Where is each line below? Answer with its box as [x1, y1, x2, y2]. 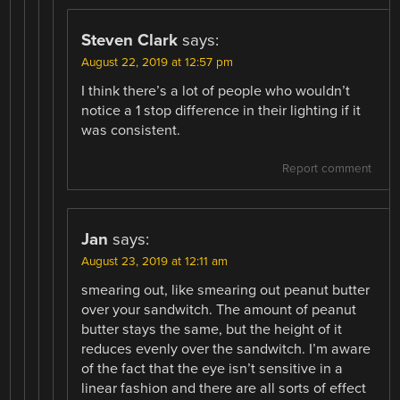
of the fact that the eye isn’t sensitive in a [81, 360, 344, 379]
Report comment [281, 162, 371, 177]
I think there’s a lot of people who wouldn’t [81, 81, 351, 100]
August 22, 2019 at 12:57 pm [81, 54, 234, 70]
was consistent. [81, 121, 181, 139]
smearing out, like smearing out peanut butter [81, 281, 371, 300]
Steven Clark [81, 29, 179, 50]
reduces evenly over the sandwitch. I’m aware [81, 340, 371, 359]
